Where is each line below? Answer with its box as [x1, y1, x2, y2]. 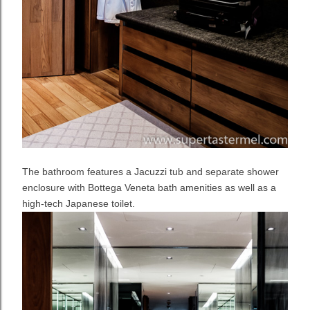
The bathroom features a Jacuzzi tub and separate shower [22, 166, 279, 177]
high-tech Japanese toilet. [22, 198, 135, 209]
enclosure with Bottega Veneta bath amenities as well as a [22, 182, 276, 193]
